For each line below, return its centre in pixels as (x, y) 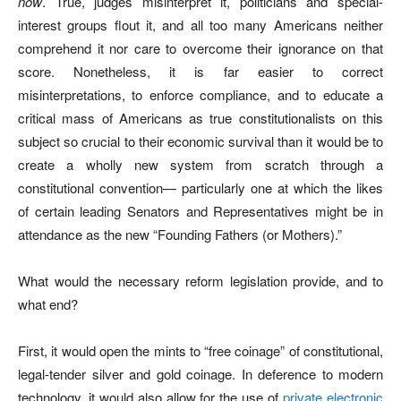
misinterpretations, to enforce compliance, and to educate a (200, 94)
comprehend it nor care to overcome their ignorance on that (200, 47)
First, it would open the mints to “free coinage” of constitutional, (200, 350)
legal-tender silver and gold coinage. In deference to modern (200, 373)
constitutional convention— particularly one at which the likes (200, 187)
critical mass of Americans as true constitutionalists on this (200, 117)
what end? (48, 303)
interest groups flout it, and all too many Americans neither (200, 24)
